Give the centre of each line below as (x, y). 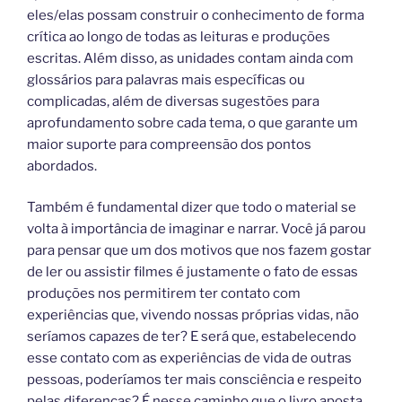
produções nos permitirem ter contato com (164, 294)
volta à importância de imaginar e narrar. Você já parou (197, 229)
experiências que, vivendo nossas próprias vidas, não (193, 315)
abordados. (62, 166)
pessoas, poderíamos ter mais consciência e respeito (194, 380)
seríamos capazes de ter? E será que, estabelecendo (192, 337)
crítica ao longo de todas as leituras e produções (179, 36)
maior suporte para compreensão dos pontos (169, 144)
